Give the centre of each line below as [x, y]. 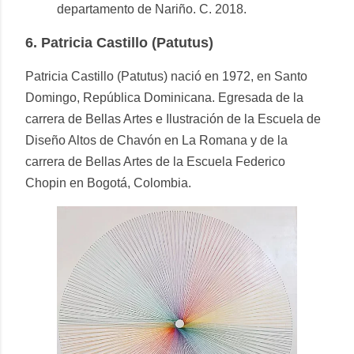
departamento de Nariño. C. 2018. [152, 9]
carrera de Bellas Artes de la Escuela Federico [155, 162]
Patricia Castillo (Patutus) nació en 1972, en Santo [166, 77]
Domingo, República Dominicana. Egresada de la [164, 98]
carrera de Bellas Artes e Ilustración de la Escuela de [173, 119]
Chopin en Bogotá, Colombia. [108, 183]
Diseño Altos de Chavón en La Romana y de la [156, 141]
